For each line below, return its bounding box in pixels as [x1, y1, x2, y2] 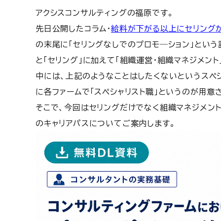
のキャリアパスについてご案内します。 [36, 119, 176, 127]
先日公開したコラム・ [36, 25, 111, 33]
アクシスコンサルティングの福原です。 [36, 9, 174, 17]
